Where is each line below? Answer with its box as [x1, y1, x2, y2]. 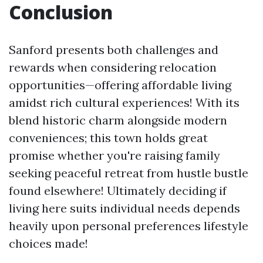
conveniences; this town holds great [9, 130, 208, 145]
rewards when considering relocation [9, 60, 217, 75]
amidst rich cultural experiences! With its [9, 95, 240, 110]
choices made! [9, 236, 88, 251]
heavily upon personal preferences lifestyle [9, 218, 248, 233]
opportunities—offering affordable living [9, 77, 231, 92]
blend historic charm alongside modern [9, 113, 227, 127]
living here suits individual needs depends [9, 201, 240, 215]
